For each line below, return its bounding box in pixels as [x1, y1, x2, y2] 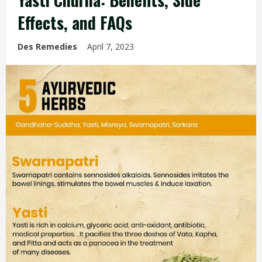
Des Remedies [18, 41, 77, 52]
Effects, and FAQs [18, 11, 132, 35]
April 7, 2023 [87, 41, 136, 52]
